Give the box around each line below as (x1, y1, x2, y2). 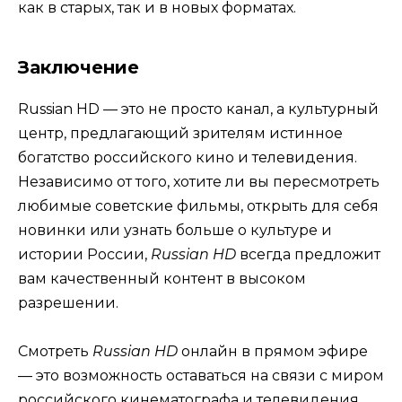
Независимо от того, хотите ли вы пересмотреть (18, 172, 380, 190)
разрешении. (18, 293, 118, 311)
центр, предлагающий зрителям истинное (18, 124, 343, 142)
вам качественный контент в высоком (18, 269, 306, 287)
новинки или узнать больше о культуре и (18, 221, 332, 239)
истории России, (18, 245, 151, 263)
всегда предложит (236, 245, 380, 263)
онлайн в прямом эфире (178, 342, 368, 360)
